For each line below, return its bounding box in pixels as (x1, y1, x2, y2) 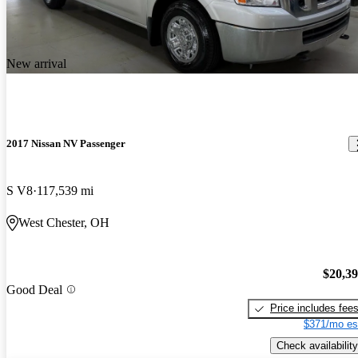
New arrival (6, 57, 66, 71)
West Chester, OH (18, 216, 109, 230)
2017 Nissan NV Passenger (6, 137, 125, 150)
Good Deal (6, 282, 62, 296)
